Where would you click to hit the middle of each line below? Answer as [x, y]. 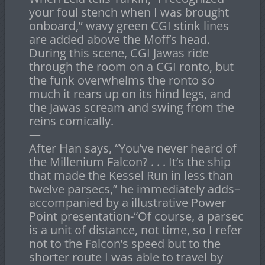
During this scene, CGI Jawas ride [119, 53]
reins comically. [71, 121]
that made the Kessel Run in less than [131, 176]
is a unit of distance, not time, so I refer [135, 230]
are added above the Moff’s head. [119, 40]
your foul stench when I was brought [129, 12]
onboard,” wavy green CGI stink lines [129, 26]
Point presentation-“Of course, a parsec [136, 216]
